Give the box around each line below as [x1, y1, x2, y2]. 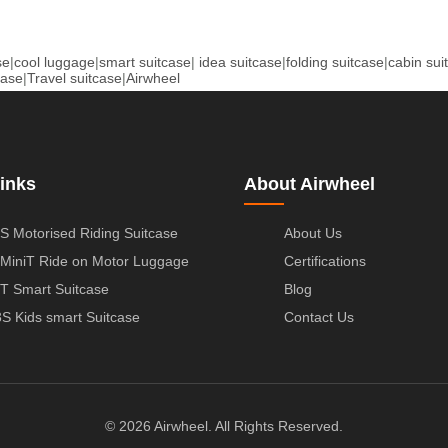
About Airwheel [244, 173, 375, 194]
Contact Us [284, 308, 354, 325]
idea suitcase [199, 53, 282, 70]
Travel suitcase [27, 69, 122, 86]
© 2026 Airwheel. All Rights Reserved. [105, 417, 343, 434]
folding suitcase [286, 53, 384, 70]
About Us [284, 224, 342, 241]
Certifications [284, 252, 366, 269]
